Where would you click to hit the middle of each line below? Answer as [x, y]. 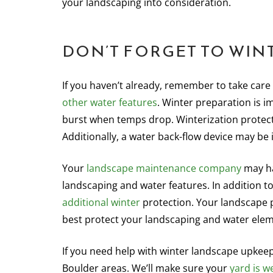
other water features [110, 102]
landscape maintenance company [164, 168]
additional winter [101, 202]
